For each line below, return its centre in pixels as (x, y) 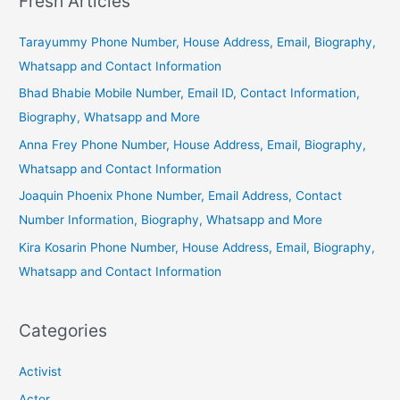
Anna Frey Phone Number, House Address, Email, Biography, (193, 144)
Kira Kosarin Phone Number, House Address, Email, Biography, (197, 247)
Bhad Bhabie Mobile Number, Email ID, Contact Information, (190, 93)
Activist (41, 372)
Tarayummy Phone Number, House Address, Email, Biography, (198, 42)
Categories (63, 330)
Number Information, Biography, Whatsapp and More (171, 220)
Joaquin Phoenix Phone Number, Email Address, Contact (181, 196)
